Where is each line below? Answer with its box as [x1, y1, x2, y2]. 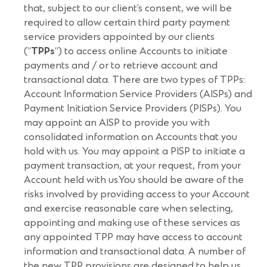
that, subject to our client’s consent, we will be [24, 2, 232, 14]
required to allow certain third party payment [24, 17, 230, 29]
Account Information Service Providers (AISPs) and [24, 88, 252, 100]
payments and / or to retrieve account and [24, 60, 218, 72]
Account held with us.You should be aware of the [24, 174, 244, 186]
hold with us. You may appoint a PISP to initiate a [24, 145, 245, 157]
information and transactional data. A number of [24, 246, 246, 257]
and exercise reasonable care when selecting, [24, 203, 233, 215]
